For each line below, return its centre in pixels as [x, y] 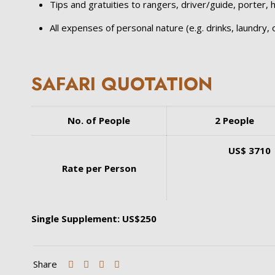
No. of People [99, 120]
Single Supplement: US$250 [94, 219]
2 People [235, 120]
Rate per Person [99, 168]
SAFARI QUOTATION [122, 84]
